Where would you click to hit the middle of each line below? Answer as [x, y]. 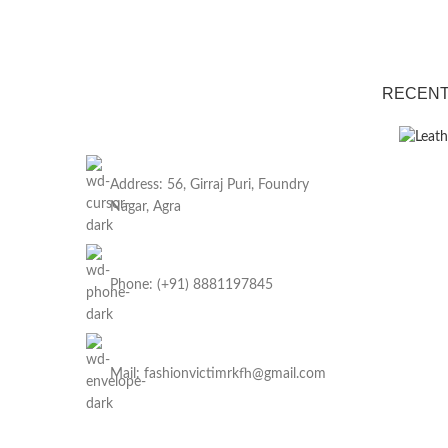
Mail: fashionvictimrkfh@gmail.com [218, 374]
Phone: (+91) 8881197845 [191, 285]
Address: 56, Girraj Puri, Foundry [209, 185]
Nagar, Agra [145, 207]
